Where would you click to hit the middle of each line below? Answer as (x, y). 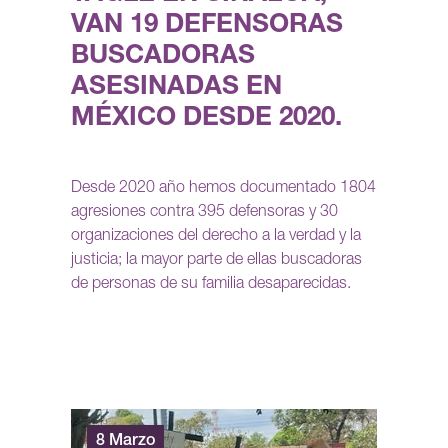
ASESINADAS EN (176, 88)
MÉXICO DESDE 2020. (206, 119)
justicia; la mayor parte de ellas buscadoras (216, 261)
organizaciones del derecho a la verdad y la (216, 237)
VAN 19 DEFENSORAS (207, 26)
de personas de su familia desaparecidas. (211, 285)
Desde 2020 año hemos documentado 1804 (223, 189)
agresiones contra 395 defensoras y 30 (204, 213)
